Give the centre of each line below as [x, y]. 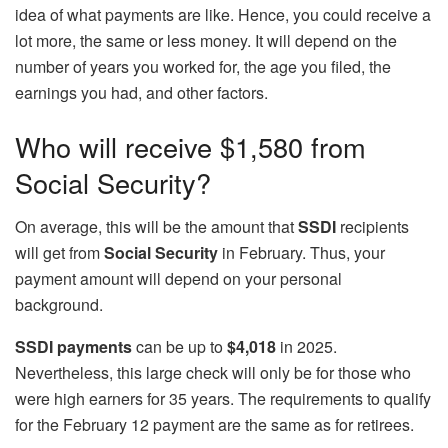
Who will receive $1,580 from [190, 146]
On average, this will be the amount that [156, 227]
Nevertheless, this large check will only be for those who [213, 373]
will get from [59, 253]
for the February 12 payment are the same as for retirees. [214, 425]
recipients [372, 227]
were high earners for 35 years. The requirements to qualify [223, 399]
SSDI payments [73, 347]
